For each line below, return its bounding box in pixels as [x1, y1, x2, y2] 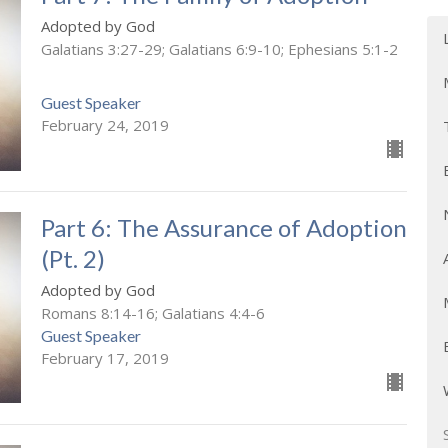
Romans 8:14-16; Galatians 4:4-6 [40, 302, 265, 323]
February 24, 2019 [40, 114, 169, 135]
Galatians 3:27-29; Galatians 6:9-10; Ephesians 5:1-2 [40, 39, 398, 59]
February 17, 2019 [40, 347, 169, 368]
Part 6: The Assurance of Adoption [40, 212, 407, 242]
